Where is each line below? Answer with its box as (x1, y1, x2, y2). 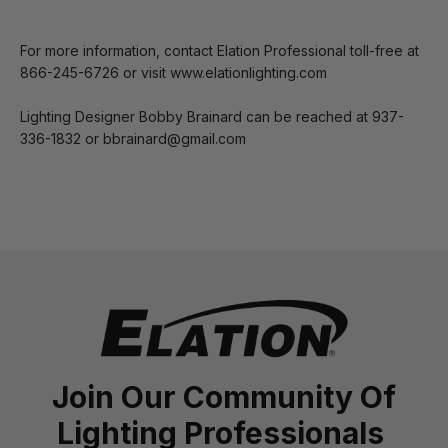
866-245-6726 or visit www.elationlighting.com (20, 63, 327, 81)
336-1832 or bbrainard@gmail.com (20, 129, 246, 147)
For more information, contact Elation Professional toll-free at (20, 41, 419, 59)
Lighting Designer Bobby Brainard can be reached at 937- (20, 107, 404, 125)
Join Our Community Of (52, 378, 396, 415)
